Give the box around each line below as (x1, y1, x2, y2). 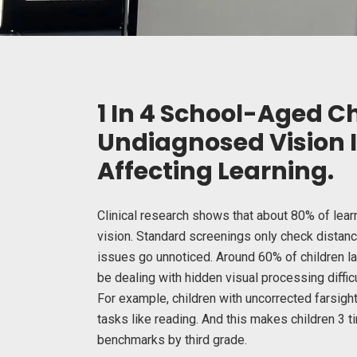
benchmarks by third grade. (97, 332, 247, 348)
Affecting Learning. (97, 155, 334, 189)
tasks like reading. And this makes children (97, 312, 338, 328)
